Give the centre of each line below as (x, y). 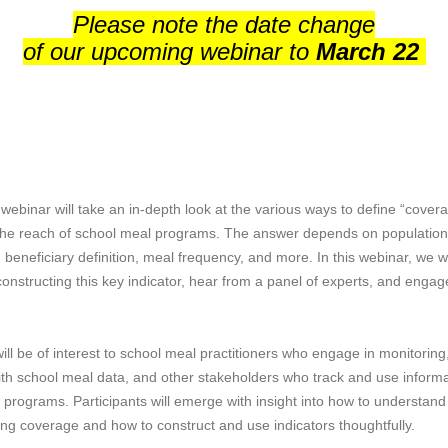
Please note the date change (224, 24)
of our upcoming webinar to (165, 51)
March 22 (367, 51)
